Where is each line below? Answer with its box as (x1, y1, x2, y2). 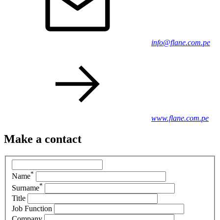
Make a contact (4, 133, 82, 146)
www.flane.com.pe (151, 114, 209, 123)
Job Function (12, 204, 52, 213)
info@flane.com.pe (151, 38, 210, 47)
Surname (12, 183, 39, 192)
